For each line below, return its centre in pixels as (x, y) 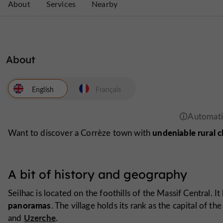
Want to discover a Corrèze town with (80, 133)
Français (109, 89)
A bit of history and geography (98, 174)
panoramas (30, 205)
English (43, 89)
